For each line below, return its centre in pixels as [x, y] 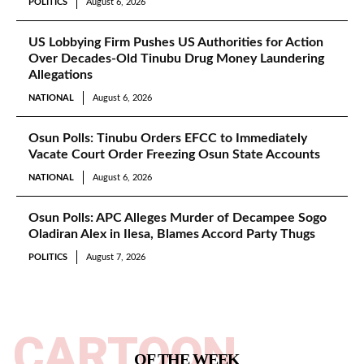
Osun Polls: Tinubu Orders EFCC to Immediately [168, 138]
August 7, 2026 [116, 257]
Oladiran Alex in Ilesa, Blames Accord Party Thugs [172, 234]
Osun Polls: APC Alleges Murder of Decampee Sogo [178, 217]
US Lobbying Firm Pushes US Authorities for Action [176, 42]
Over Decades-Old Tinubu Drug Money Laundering [176, 58]
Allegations [61, 74]
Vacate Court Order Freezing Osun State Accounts [174, 154]
